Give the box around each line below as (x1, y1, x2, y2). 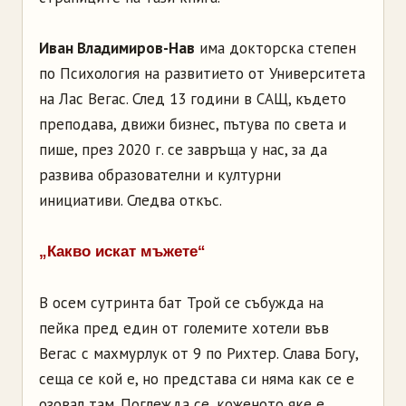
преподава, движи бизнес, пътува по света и (39, 113, 346, 134)
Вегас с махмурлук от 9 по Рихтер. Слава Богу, (39, 343, 358, 363)
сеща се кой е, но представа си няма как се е (39, 368, 354, 389)
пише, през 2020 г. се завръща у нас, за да (39, 139, 327, 159)
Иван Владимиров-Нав (39, 37, 195, 58)
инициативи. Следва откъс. (39, 189, 222, 210)
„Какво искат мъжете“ (39, 242, 206, 260)
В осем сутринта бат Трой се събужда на (39, 292, 324, 313)
